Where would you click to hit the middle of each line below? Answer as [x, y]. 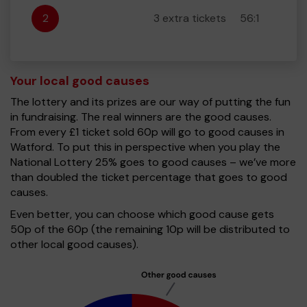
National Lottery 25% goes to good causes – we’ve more [153, 162]
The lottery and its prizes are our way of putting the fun [150, 102]
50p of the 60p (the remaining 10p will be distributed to [150, 229]
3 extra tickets [190, 18]
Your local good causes [80, 81]
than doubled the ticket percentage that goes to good [149, 177]
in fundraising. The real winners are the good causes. [141, 117]
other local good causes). [74, 244]
